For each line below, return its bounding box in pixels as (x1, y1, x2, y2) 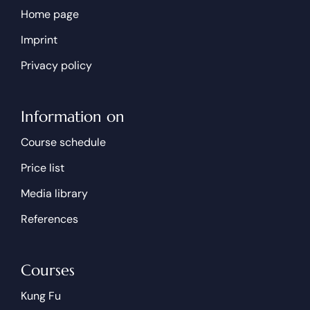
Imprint (20, 32, 57, 47)
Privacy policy (20, 57, 92, 73)
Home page (20, 6, 79, 21)
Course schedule (20, 134, 106, 149)
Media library (20, 185, 88, 201)
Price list (20, 160, 64, 175)
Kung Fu (20, 288, 61, 303)
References (20, 211, 78, 226)
